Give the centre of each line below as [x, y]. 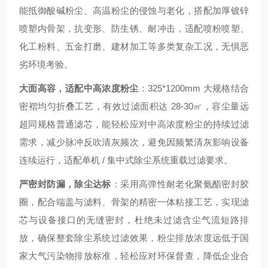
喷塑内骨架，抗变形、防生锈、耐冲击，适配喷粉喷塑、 [134, 28]
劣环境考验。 [46, 64]
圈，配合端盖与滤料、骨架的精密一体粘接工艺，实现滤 [134, 202]
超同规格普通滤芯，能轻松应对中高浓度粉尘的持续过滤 [134, 124]
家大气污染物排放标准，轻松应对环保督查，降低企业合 [134, 256]
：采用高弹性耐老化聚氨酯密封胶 [180, 184]
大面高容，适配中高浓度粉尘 [79, 88]
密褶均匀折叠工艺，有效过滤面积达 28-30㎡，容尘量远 [134, 106]
